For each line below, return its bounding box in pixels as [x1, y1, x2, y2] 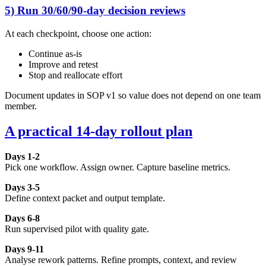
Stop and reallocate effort [28, 70, 122, 81]
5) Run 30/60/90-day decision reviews [5, 4, 185, 17]
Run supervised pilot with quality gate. [5, 223, 149, 234]
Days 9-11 [5, 243, 44, 254]
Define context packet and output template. [5, 192, 165, 203]
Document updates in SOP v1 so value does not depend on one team [5, 90, 261, 101]
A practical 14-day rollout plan [5, 123, 192, 139]
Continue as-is [28, 49, 82, 59]
